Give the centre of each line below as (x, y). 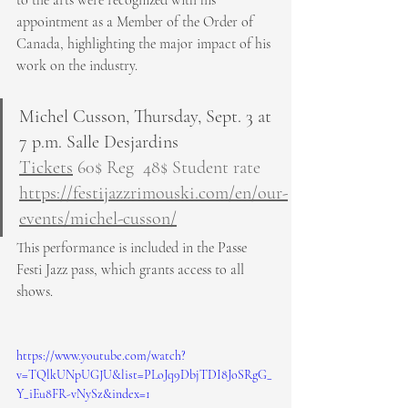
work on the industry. (77, 65)
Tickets (46, 167)
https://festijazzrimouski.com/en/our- (153, 193)
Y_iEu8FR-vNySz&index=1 (83, 393)
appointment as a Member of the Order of (137, 21)
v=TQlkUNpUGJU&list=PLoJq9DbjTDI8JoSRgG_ (144, 374)
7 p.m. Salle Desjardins (99, 142)
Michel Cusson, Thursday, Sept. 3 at (148, 116)
